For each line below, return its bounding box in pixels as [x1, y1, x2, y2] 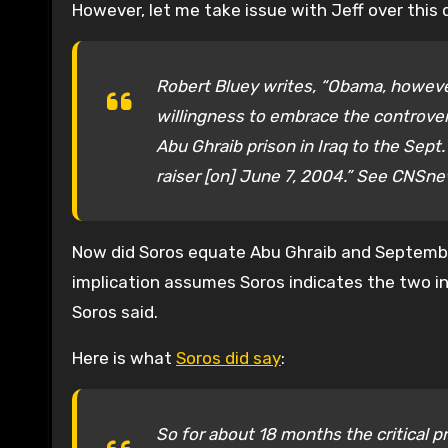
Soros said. [72, 302, 158, 323]
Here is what [72, 348, 176, 369]
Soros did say [176, 348, 281, 369]
